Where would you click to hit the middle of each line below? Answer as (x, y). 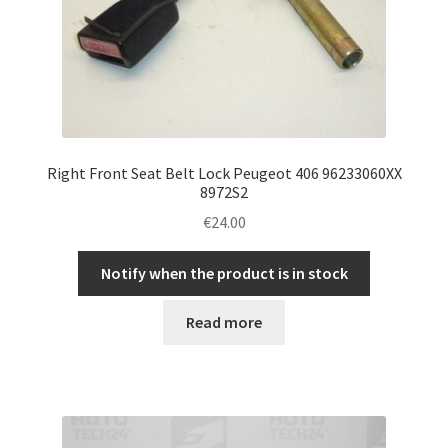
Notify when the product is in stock (224, 273)
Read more (224, 321)
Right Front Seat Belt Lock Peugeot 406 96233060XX (224, 172)
